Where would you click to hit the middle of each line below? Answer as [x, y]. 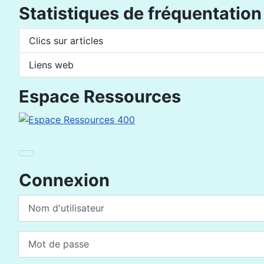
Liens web [51, 65]
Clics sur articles [66, 41]
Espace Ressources [100, 96]
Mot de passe [49, 237]
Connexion [64, 180]
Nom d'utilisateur [56, 201]
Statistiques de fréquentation [140, 13]
